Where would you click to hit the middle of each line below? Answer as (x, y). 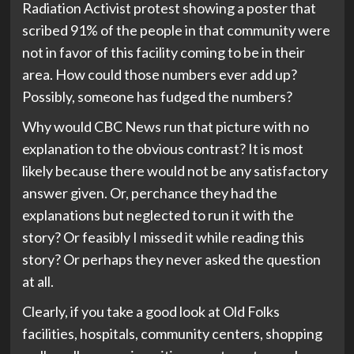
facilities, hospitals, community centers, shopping (172, 333)
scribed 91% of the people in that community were (176, 30)
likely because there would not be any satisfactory (175, 170)
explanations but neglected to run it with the (158, 215)
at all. (38, 281)
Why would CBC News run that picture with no (165, 126)
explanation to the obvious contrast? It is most (162, 148)
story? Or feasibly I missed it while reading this (163, 237)
